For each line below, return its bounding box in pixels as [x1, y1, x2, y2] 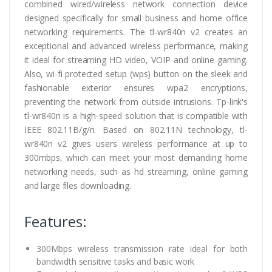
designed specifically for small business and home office [24, 12, 248, 24]
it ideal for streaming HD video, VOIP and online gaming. [24, 53, 248, 66]
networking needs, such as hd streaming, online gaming [24, 165, 248, 177]
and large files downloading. [24, 179, 131, 191]
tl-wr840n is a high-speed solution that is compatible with [24, 109, 248, 121]
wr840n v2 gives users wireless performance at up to [24, 137, 248, 149]
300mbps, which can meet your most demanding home [24, 151, 248, 163]
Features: [24, 211, 87, 231]
